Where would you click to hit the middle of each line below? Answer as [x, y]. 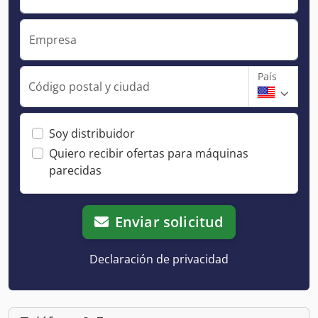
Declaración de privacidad [159, 259]
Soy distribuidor [92, 133]
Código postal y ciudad [89, 86]
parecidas [75, 170]
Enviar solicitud [169, 221]
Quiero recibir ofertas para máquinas [149, 153]
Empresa [53, 39]
